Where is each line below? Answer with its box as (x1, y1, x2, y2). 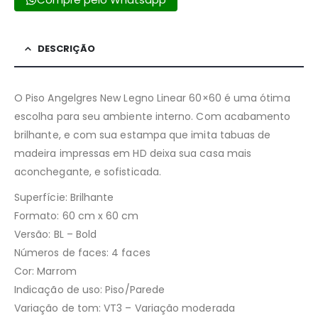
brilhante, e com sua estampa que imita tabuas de (14, 128, 271, 143)
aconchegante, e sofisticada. (14, 165, 161, 180)
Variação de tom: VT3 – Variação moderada (14, 301, 235, 316)
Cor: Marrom (14, 264, 77, 279)
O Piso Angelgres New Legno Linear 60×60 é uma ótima (14, 91, 290, 106)
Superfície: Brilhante (14, 190, 114, 205)
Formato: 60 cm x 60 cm (14, 209, 139, 224)
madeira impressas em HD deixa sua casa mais (14, 146, 252, 161)
